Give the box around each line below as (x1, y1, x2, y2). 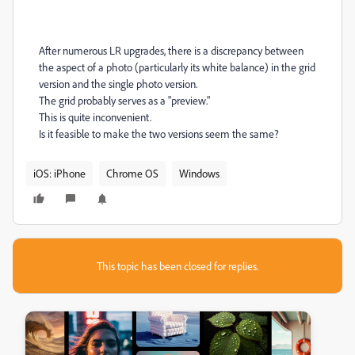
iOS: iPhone (33, 166, 86, 180)
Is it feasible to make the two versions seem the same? (39, 127, 279, 140)
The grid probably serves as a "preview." (39, 94, 210, 107)
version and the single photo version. (39, 77, 197, 90)
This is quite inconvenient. (39, 110, 151, 124)
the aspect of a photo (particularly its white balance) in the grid (39, 60, 315, 74)
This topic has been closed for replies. (97, 259, 258, 273)
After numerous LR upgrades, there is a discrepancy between (39, 44, 303, 57)
